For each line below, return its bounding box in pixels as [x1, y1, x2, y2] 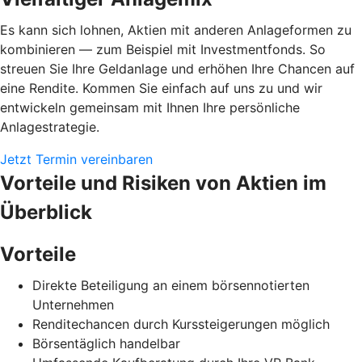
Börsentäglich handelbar [32, 335, 180, 351]
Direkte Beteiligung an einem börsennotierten [32, 276, 309, 293]
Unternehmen [32, 296, 114, 313]
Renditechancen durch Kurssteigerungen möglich [32, 315, 330, 332]
